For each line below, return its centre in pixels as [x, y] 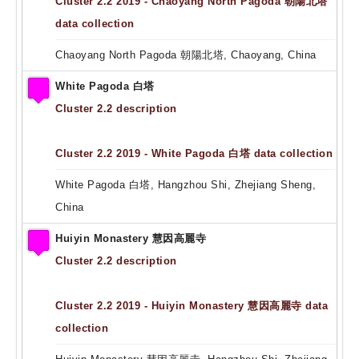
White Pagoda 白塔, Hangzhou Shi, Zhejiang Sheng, [186, 184]
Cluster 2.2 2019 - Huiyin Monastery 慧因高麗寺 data [192, 305]
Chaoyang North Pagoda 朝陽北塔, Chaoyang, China [186, 54]
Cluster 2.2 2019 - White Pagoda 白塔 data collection [194, 153]
